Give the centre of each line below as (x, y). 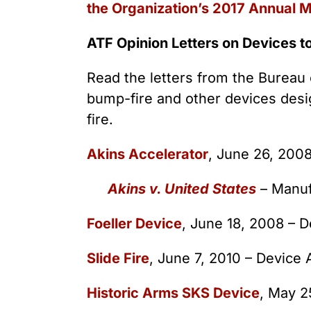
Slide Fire (118, 258)
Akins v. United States (182, 188)
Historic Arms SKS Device (173, 293)
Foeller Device (134, 223)
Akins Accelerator (147, 154)
